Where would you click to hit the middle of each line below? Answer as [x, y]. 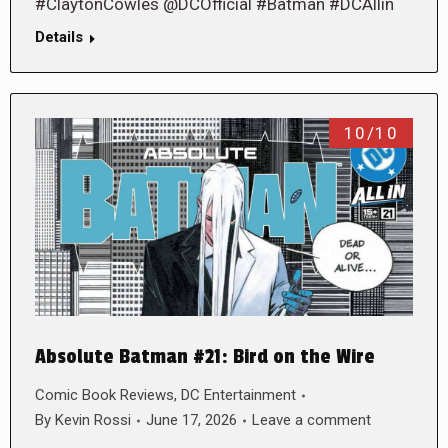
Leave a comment [311, 420]
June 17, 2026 [191, 420]
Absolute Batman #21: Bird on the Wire [205, 357]
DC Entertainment [238, 395]
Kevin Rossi [93, 420]
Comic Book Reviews [104, 395]
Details [59, 37]
